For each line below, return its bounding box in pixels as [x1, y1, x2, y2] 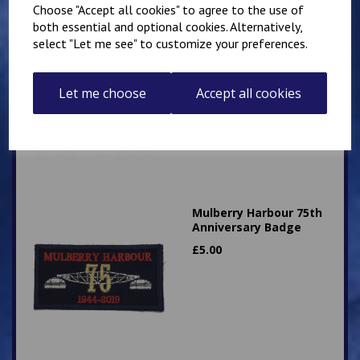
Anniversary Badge [192, 219, 301, 235]
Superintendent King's [192, 33, 321, 48]
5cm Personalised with [192, 62, 323, 77]
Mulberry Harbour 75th [192, 205, 322, 220]
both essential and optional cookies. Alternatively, [33, 18, 303, 35]
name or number [192, 76, 288, 92]
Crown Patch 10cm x [192, 47, 309, 63]
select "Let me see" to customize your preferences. [33, 35, 309, 51]
